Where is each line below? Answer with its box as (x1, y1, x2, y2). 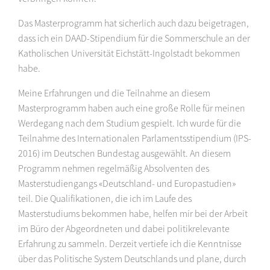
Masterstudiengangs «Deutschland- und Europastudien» (18, 177, 236, 190)
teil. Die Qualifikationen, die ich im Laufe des (18, 192, 192, 205)
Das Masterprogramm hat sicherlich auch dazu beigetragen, (18, 17, 249, 30)
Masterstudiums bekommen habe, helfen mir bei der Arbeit (18, 207, 248, 220)
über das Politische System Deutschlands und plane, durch (18, 253, 246, 265)
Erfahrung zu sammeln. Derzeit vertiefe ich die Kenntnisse (18, 237, 242, 250)
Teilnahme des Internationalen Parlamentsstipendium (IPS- (18, 132, 251, 145)
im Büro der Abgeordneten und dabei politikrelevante (18, 222, 230, 235)
